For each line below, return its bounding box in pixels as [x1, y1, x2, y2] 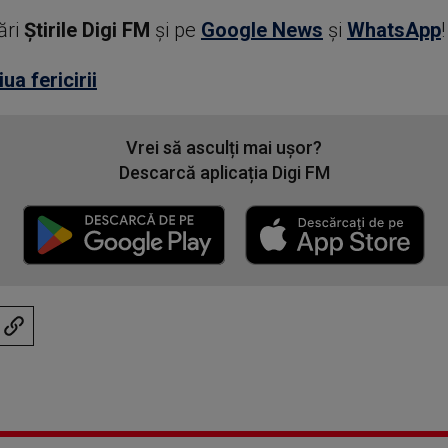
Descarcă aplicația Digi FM [118, 162, 330, 183]
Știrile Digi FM [23, 18, 150, 42]
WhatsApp [346, 18, 441, 42]
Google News [200, 18, 323, 42]
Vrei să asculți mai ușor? [126, 137, 322, 158]
